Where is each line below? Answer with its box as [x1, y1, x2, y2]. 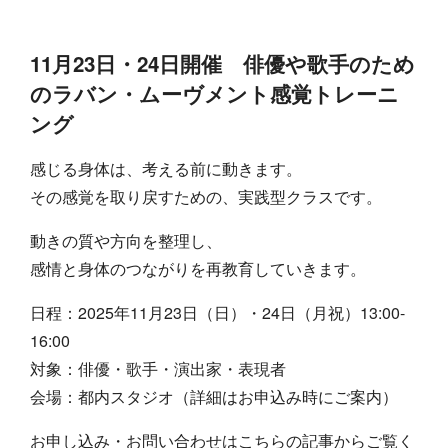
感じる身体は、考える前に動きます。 [30, 156, 303, 180]
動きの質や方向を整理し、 [30, 228, 223, 252]
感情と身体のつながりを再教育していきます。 [30, 256, 367, 280]
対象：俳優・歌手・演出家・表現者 [30, 356, 287, 380]
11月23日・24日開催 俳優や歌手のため [30, 48, 416, 78]
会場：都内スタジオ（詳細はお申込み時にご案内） [30, 384, 399, 408]
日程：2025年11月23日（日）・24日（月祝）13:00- [30, 300, 406, 324]
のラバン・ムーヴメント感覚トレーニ [30, 78, 400, 108]
